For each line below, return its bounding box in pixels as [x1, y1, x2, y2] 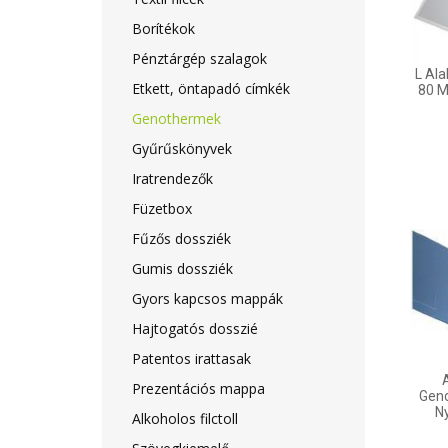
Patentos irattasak [132, 349, 251, 368]
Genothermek [132, 109, 221, 128]
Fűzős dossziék [132, 229, 231, 248]
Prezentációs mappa [132, 379, 265, 398]
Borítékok [132, 19, 195, 38]
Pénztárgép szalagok [132, 49, 267, 68]
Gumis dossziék [132, 259, 233, 278]
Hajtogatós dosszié [132, 319, 258, 338]
